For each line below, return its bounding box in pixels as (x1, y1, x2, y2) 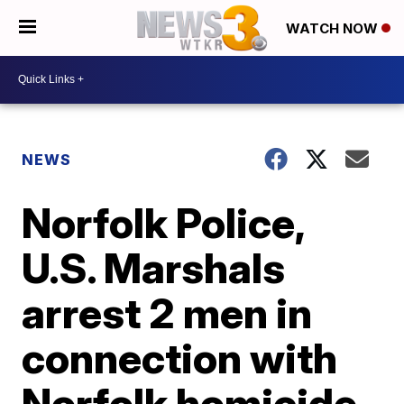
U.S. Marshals (22, 242, 286, 293)
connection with (22, 332, 338, 383)
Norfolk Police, (22, 197, 305, 248)
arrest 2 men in (22, 287, 313, 338)
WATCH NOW (286, 20, 381, 38)
